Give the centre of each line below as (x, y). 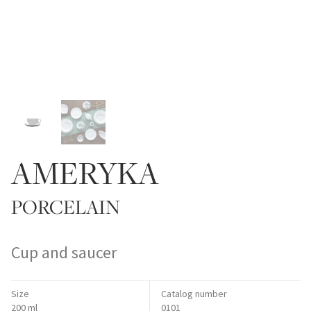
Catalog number (194, 293)
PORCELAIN (66, 206)
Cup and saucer (64, 252)
